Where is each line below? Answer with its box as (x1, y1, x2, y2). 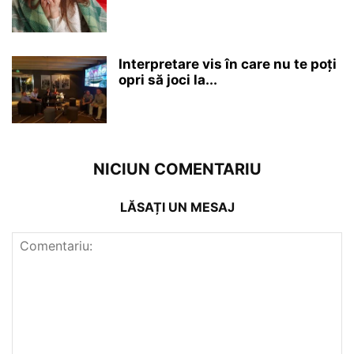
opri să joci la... (119, 71, 217, 88)
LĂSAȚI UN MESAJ (119, 198, 235, 215)
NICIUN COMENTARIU (92, 159, 262, 179)
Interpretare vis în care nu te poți (119, 55, 337, 72)
